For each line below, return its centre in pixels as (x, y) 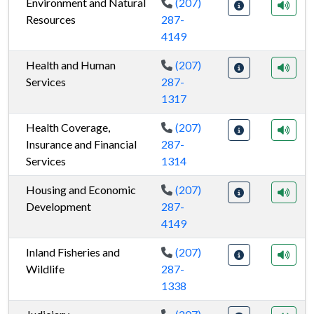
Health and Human (71, 65)
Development (59, 206)
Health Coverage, (68, 127)
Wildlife (45, 269)
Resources (51, 19)
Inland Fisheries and (73, 252)
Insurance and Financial (81, 144)
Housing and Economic (81, 190)
